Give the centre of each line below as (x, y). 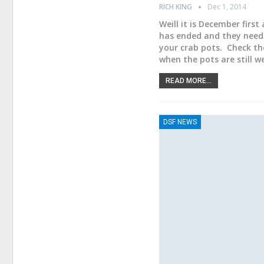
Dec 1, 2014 (227, 6)
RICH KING (177, 6)
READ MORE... (189, 80)
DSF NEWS (180, 122)
